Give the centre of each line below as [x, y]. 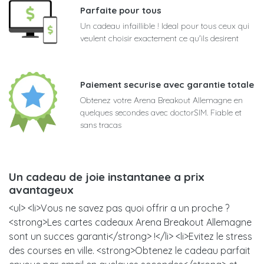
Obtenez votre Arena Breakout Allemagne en [161, 100]
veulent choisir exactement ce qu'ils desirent [159, 39]
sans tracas [101, 125]
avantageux [41, 190]
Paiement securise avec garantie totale [167, 85]
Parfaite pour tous [121, 11]
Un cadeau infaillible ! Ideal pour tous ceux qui [165, 26]
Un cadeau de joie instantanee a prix [107, 177]
